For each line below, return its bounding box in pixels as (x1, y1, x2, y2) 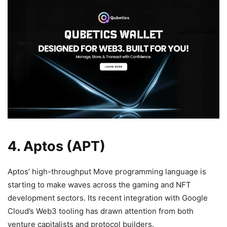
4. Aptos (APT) (8, 137, 105, 155)
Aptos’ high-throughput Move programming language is (8, 166, 206, 176)
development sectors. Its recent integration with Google (8, 193, 208, 203)
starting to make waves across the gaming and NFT (8, 179, 191, 190)
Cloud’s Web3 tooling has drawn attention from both (8, 206, 194, 216)
